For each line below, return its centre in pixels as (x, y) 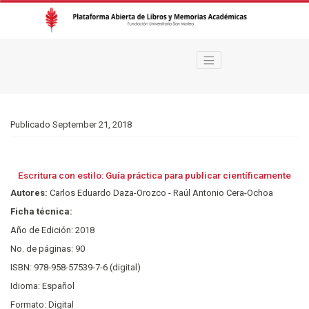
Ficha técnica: (41, 212)
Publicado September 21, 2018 (71, 125)
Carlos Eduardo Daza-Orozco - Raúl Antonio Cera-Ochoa (161, 193)
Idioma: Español (42, 286)
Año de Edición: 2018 (52, 230)
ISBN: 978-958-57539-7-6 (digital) (76, 268)
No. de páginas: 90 (48, 249)
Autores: (30, 193)
